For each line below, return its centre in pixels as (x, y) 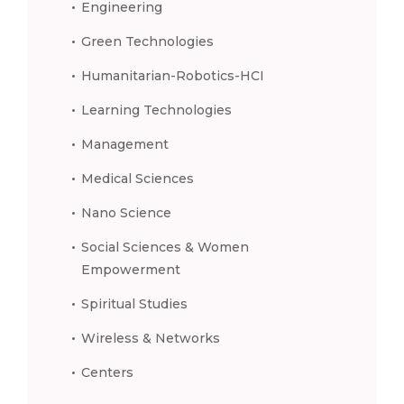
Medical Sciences (138, 178)
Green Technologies (147, 41)
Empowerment (131, 269)
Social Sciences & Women (165, 247)
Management (125, 144)
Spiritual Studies (134, 303)
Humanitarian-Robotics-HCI (173, 75)
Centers (107, 372)
